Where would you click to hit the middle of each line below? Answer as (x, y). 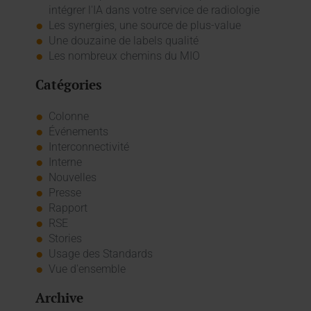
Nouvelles (72, 178)
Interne (65, 162)
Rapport (68, 208)
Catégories (68, 84)
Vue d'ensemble (87, 269)
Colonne (68, 117)
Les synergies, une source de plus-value (144, 25)
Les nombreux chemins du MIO (124, 56)
